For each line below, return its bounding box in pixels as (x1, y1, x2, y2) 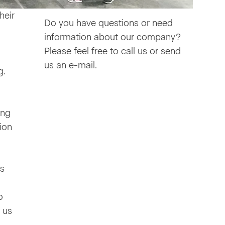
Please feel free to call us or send (44, 46, 181, 57)
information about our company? (44, 32, 181, 43)
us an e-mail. (44, 60, 97, 71)
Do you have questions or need (44, 18, 173, 29)
